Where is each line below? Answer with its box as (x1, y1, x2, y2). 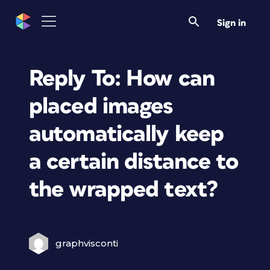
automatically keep (29, 122, 224, 146)
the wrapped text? (29, 178, 218, 201)
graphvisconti (55, 237, 118, 249)
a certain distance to (29, 150, 239, 174)
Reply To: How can (29, 67, 215, 90)
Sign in (217, 18, 246, 28)
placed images (29, 95, 173, 118)
